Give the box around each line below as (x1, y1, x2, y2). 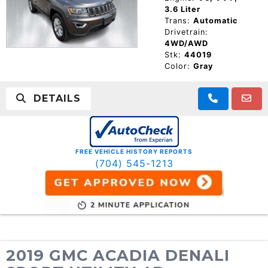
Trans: (164, 16, 190, 25)
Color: (164, 61, 190, 71)
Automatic (193, 16, 238, 25)
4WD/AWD (164, 38, 208, 48)
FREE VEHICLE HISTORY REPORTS (75, 147, 193, 155)
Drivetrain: (164, 27, 208, 36)
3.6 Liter (164, 4, 200, 14)
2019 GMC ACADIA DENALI (6, 245, 230, 264)
